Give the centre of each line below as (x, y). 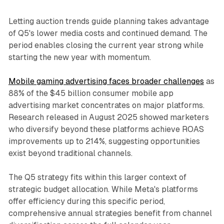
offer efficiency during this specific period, (86, 201)
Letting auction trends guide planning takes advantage (108, 21)
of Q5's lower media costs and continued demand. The (108, 33)
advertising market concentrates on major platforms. (106, 105)
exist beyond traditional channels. (70, 153)
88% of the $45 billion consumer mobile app (91, 93)
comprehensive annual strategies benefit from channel (110, 213)
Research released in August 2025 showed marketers (108, 117)
